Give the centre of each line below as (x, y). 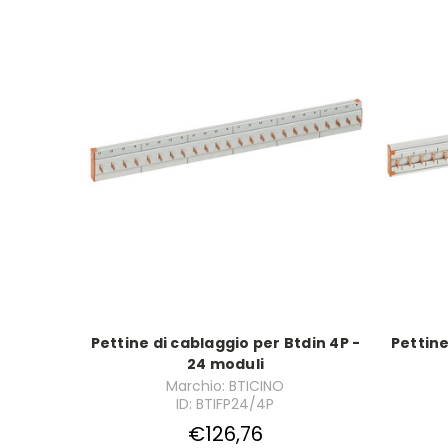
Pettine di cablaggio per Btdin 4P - (225, 343)
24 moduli (225, 364)
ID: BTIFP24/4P (225, 404)
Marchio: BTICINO (225, 386)
